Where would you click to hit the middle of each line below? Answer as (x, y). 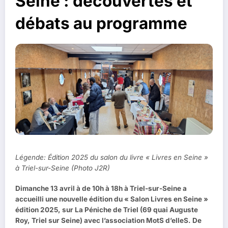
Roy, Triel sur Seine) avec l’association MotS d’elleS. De (108, 221)
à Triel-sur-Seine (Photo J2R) (63, 168)
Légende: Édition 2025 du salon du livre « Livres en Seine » (112, 158)
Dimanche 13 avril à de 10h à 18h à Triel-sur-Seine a (101, 189)
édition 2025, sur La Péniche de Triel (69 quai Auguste (107, 210)
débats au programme (101, 23)
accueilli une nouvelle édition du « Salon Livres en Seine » (112, 199)
